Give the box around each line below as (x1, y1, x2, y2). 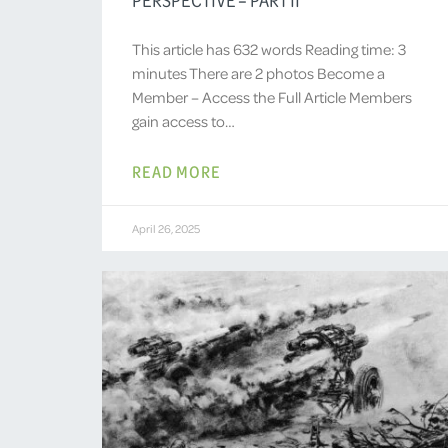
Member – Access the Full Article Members (132, 86, 412, 107)
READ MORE (132, 159, 221, 182)
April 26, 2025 (132, 220, 200, 236)
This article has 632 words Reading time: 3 (132, 38, 406, 59)
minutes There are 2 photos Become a (132, 62, 385, 83)
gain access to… (132, 110, 235, 131)
